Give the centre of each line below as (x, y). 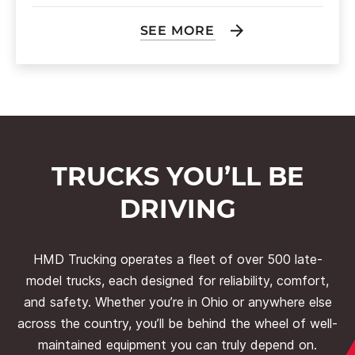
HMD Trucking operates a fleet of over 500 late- (177, 259)
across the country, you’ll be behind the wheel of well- (177, 323)
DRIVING (177, 209)
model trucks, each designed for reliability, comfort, (177, 281)
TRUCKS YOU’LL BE (177, 176)
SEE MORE (177, 31)
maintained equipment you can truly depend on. (177, 345)
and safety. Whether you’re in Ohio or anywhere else (177, 302)
